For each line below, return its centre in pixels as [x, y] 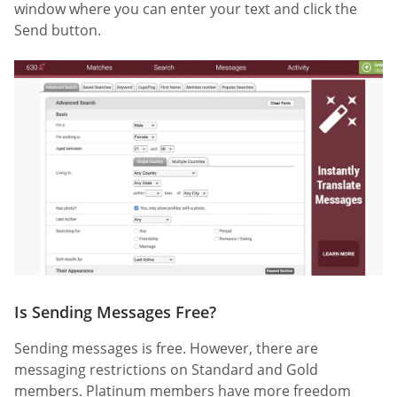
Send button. [58, 31]
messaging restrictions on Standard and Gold [166, 370]
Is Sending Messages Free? [115, 312]
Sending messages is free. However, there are [166, 349]
